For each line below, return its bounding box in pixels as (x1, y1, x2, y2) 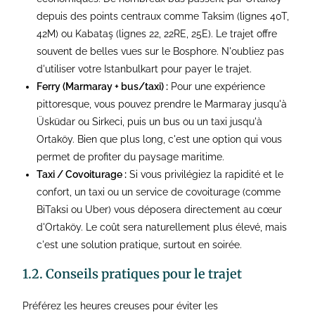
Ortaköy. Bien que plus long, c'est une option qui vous (37, 134, 283, 146)
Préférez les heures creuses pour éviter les (22, 300, 219, 312)
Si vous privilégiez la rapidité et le (127, 169, 284, 181)
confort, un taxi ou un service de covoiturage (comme (37, 186, 281, 198)
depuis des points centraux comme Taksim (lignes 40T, (37, 11, 290, 22)
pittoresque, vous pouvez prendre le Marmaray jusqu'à (37, 98, 288, 110)
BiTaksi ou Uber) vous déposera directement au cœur (37, 204, 283, 216)
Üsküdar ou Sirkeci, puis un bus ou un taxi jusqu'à (37, 116, 263, 128)
